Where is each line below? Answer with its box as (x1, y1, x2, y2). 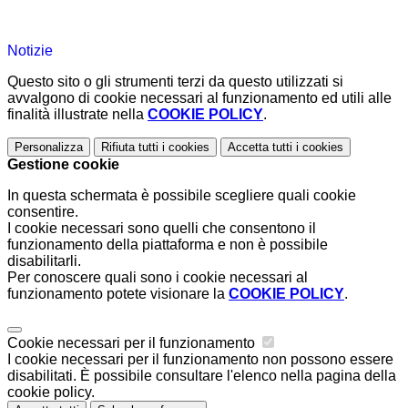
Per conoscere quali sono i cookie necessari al (7, 270, 308, 286)
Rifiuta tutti (101, 140, 158, 155)
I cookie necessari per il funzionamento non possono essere (7, 352, 393, 368)
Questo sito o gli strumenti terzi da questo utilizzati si (7, 74, 343, 90)
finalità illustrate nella (7, 107, 148, 123)
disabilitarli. (7, 253, 81, 270)
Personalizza (15, 140, 83, 155)
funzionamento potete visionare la (7, 286, 229, 302)
